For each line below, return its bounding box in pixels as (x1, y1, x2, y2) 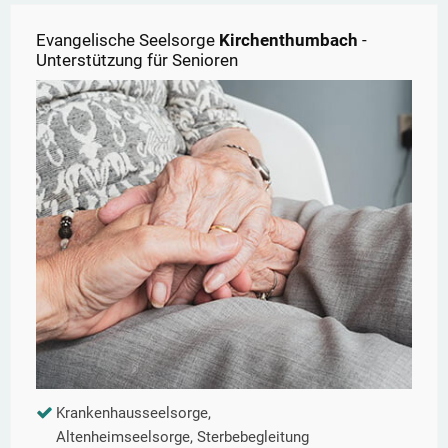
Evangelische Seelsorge (36, 30, 219, 51)
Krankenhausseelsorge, (56, 404, 211, 423)
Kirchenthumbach (219, 30, 358, 51)
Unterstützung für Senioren (36, 50, 238, 71)
